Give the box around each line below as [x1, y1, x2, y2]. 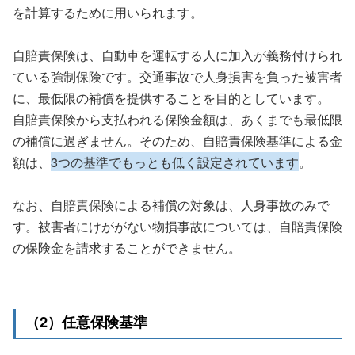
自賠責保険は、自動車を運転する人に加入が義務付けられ [13, 44, 342, 64]
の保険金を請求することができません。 [13, 237, 241, 257]
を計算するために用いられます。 [13, 2, 203, 21]
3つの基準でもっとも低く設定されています [51, 151, 299, 171]
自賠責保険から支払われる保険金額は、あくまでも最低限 [13, 109, 342, 128]
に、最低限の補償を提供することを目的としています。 [13, 87, 330, 107]
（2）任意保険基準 [25, 310, 147, 332]
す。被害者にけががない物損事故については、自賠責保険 [13, 216, 342, 235]
